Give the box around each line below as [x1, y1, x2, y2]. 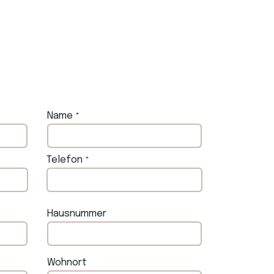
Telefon [46, 155, 83, 165]
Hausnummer [47, 209, 106, 219]
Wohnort [47, 257, 87, 268]
